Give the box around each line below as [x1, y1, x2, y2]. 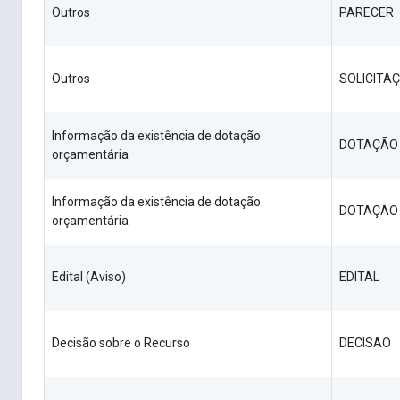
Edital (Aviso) [52, 270, 126, 285]
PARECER [339, 5, 394, 21]
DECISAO [339, 336, 391, 351]
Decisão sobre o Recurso [52, 336, 190, 351]
